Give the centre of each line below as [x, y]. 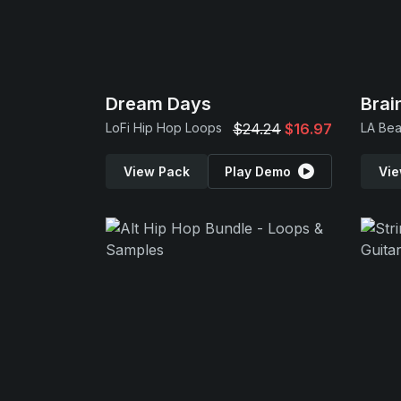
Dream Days [158, 104]
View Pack [156, 171]
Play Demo [258, 171]
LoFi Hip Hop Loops [164, 128]
